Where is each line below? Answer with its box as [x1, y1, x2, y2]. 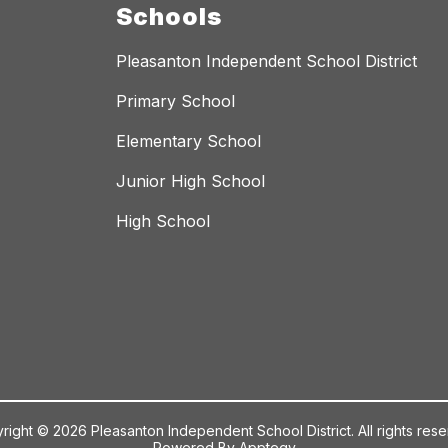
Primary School [116, 90, 235, 111]
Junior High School [116, 170, 265, 191]
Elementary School [116, 130, 261, 151]
